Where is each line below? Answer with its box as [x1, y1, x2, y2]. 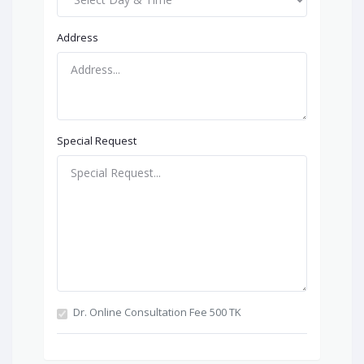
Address [57, 29, 98, 45]
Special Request [57, 133, 136, 149]
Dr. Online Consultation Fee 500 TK [73, 305, 241, 320]
